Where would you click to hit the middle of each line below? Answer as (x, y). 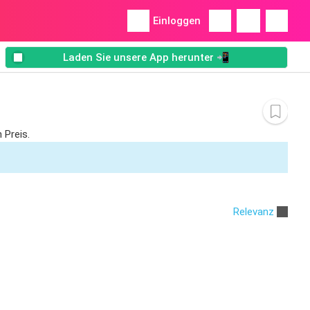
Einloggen (177, 21)
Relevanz (254, 211)
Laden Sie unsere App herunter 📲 (146, 58)
